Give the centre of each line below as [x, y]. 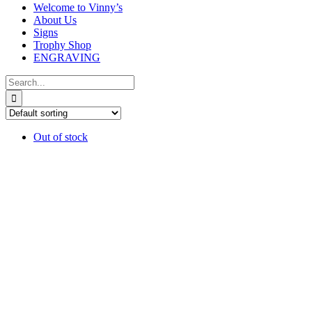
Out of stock [61, 137]
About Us [55, 20]
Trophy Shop [62, 45]
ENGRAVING [67, 57]
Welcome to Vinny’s [78, 7]
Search [20, 80]
